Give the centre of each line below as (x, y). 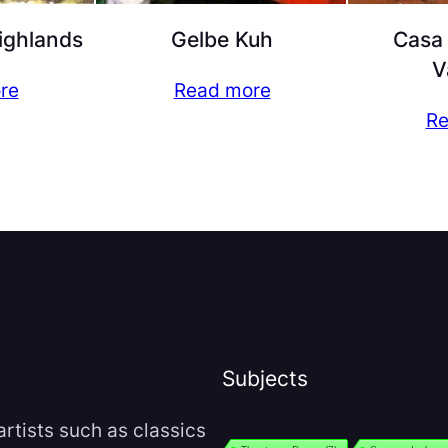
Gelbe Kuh (222, 39)
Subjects (265, 379)
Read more (222, 90)
